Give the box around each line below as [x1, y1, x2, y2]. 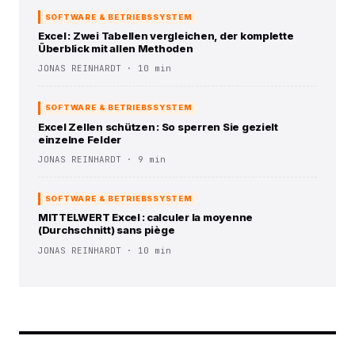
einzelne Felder [38, 132, 122, 146]
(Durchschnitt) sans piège [38, 223, 175, 237]
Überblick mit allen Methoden [38, 42, 193, 55]
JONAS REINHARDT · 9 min [38, 153, 166, 165]
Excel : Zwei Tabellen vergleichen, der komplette [38, 29, 294, 43]
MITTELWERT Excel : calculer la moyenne [38, 211, 254, 224]
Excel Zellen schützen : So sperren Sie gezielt [38, 120, 278, 133]
